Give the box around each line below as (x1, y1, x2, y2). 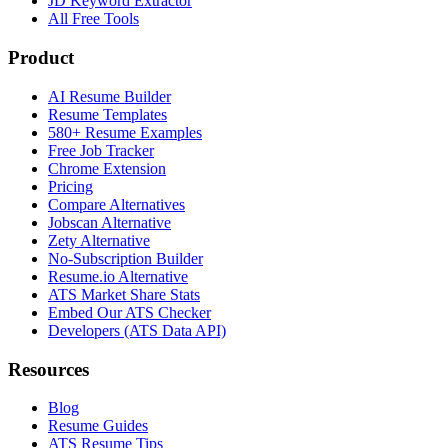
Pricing (48, 177, 93, 195)
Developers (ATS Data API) (48, 321, 226, 339)
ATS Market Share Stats (48, 285, 200, 303)
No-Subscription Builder (48, 249, 203, 267)
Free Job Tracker (48, 141, 154, 159)
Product (8, 47, 74, 69)
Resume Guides (48, 417, 148, 435)
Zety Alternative (48, 231, 150, 249)
